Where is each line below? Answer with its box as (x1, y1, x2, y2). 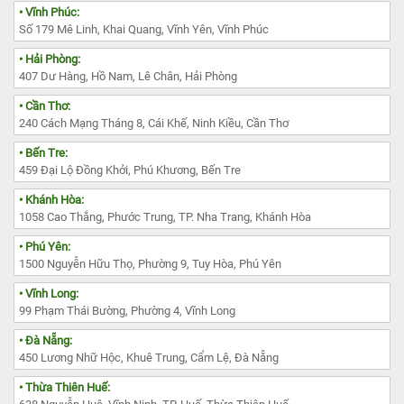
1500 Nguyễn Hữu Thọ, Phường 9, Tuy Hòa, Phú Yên (19, 257, 281, 271)
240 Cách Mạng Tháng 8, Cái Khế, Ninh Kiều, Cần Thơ (19, 116, 289, 131)
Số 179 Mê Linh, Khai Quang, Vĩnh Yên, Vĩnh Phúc (19, 23, 269, 37)
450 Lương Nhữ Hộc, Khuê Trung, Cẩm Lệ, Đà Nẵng (19, 351, 279, 365)
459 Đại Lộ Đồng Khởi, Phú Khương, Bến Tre (19, 163, 241, 178)
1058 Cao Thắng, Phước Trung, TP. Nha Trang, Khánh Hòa (19, 210, 311, 225)
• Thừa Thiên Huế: (19, 381, 110, 395)
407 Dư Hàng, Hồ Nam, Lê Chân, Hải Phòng (19, 69, 237, 84)
